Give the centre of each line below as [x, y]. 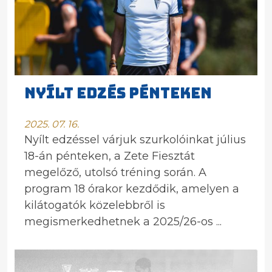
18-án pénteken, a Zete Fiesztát [110, 156]
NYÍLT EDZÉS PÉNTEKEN [118, 93]
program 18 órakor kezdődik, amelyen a [132, 189]
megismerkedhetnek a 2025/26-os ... [123, 222]
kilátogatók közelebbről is [95, 205]
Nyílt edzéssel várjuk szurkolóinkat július [135, 140]
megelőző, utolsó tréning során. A [115, 172]
